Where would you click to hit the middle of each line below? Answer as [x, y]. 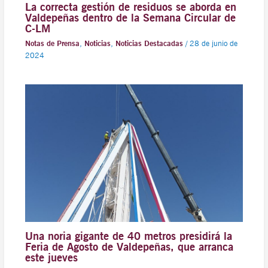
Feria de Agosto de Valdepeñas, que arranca [129, 246]
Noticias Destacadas [149, 43]
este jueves [51, 257]
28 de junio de [213, 43]
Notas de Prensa [52, 43]
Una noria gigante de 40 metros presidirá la [128, 235]
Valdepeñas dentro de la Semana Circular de [130, 18]
